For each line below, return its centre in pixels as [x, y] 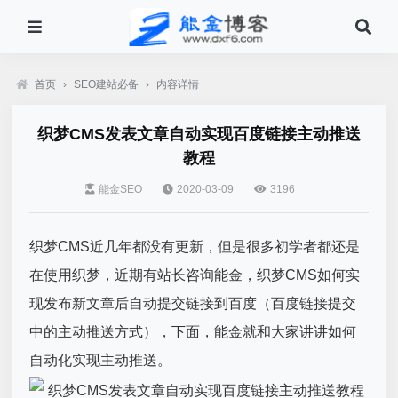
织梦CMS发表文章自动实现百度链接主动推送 [199, 134]
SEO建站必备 [107, 84]
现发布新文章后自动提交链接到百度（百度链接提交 [193, 303]
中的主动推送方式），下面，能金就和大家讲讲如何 [193, 332]
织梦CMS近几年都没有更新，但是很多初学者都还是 [195, 247]
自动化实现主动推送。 [101, 360]
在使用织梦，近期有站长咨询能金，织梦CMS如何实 [195, 275]
